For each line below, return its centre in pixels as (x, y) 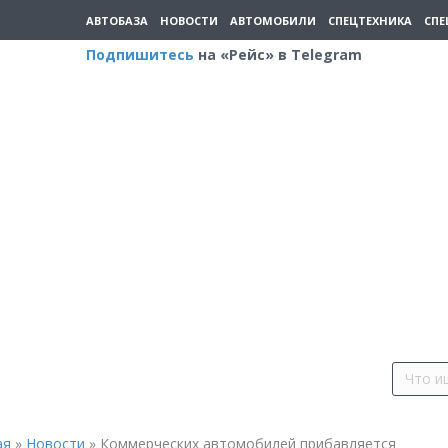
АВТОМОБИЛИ (273, 20)
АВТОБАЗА (117, 20)
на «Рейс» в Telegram (278, 54)
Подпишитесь (140, 54)
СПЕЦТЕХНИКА (370, 20)
